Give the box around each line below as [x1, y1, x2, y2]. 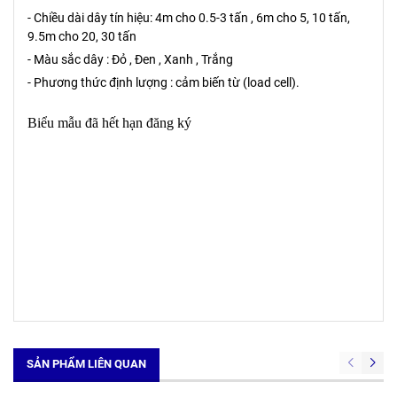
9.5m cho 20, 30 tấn [27, 28, 136, 43]
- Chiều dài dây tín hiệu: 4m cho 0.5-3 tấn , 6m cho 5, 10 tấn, [27, 10, 350, 25]
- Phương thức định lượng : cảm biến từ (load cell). [27, 74, 300, 90]
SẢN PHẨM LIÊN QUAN [27, 357, 146, 370]
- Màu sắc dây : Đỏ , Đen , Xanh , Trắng [27, 51, 233, 66]
